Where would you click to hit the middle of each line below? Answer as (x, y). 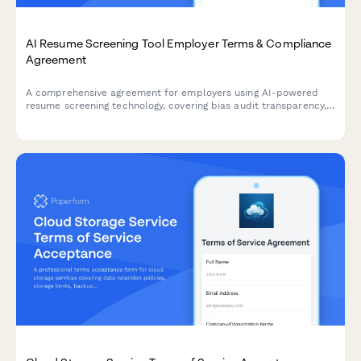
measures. (50, 131)
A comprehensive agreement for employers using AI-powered (172, 92)
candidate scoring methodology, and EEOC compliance (156, 118)
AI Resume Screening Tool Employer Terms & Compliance (179, 43)
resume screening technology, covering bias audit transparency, (176, 105)
